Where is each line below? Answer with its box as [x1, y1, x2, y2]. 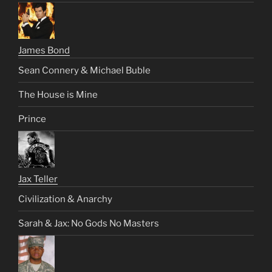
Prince [18, 113, 46, 124]
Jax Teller [18, 174, 58, 185]
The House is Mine [18, 89, 98, 100]
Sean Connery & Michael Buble [18, 64, 151, 76]
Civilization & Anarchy [18, 193, 112, 205]
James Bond [18, 45, 70, 56]
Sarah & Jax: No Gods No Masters [18, 217, 159, 229]
